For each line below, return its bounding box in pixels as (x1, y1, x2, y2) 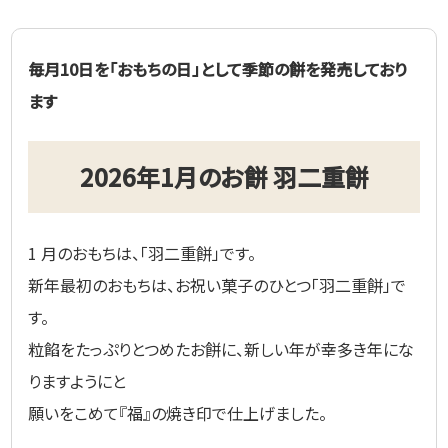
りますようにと (28, 368, 127, 393)
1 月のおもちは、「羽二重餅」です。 (28, 240, 257, 265)
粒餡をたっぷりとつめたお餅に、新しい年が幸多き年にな (28, 336, 415, 361)
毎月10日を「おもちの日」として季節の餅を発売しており (28, 56, 408, 81)
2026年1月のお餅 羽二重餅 (79, 158, 369, 194)
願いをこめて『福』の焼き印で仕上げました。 (28, 400, 328, 425)
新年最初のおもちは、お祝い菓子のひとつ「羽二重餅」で (28, 272, 407, 297)
